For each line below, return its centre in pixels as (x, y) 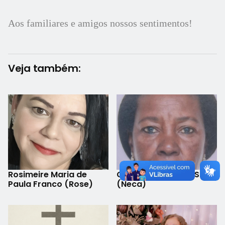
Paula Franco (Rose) (50, 184)
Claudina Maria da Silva (165, 174)
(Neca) (131, 184)
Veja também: (44, 68)
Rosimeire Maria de (47, 174)
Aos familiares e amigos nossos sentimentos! (100, 23)
